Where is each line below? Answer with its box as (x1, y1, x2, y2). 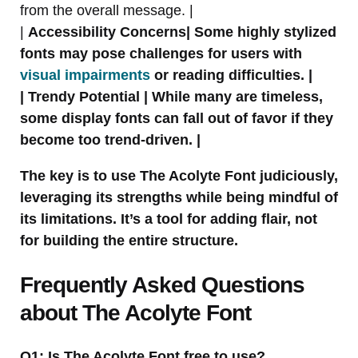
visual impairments (20, 66, 150, 83)
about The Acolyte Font (20, 300, 251, 325)
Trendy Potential (28, 88, 140, 105)
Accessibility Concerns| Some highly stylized (28, 23, 336, 40)
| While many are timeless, (140, 88, 323, 105)
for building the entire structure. (20, 232, 238, 249)
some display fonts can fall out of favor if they (20, 109, 333, 126)
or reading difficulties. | (150, 66, 312, 83)
